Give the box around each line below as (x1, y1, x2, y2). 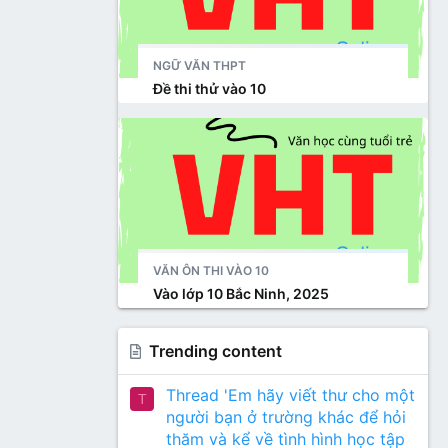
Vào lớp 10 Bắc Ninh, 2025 (153, 285, 329, 302)
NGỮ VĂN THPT (153, 58, 246, 73)
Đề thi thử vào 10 (153, 80, 266, 97)
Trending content (149, 341, 283, 361)
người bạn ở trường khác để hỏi (166, 407, 406, 428)
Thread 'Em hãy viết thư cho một (166, 385, 415, 406)
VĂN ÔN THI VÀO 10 (153, 263, 269, 278)
